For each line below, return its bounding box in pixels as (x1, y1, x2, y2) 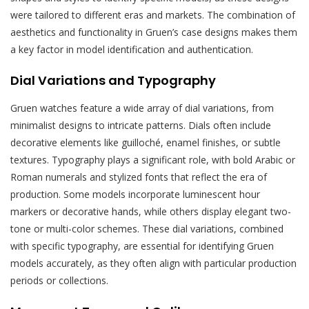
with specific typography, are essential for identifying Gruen (10, 239, 274, 253)
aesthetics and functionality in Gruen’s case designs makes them (10, 26, 297, 39)
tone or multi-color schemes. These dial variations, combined (10, 222, 283, 236)
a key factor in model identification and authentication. (10, 43, 253, 57)
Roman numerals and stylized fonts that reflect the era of (10, 170, 267, 184)
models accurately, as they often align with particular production (10, 257, 297, 270)
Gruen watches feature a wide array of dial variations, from (10, 101, 274, 115)
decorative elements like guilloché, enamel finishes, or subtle (10, 136, 281, 150)
